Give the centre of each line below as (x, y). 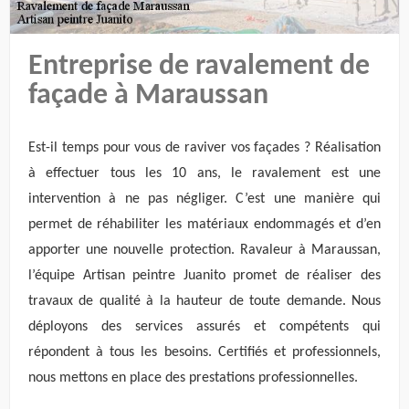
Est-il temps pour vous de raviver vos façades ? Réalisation (204, 147)
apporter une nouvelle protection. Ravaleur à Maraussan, (204, 250)
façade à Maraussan (148, 96)
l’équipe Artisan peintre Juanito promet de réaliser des (204, 275)
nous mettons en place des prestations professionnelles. (193, 378)
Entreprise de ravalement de (199, 67)
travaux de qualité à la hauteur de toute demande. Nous (204, 301)
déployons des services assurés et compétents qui (204, 326)
